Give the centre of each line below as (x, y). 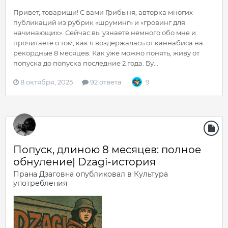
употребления (40, 183)
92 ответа (105, 82)
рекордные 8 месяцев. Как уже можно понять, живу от (106, 53)
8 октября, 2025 (47, 82)
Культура (151, 174)
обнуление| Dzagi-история (84, 162)
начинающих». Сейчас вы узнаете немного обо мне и (105, 33)
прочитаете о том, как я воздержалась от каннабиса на (108, 43)
